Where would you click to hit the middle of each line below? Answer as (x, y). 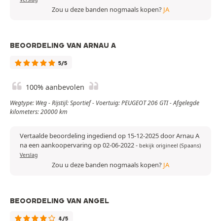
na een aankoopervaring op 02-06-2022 (78, 145)
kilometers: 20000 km (39, 112)
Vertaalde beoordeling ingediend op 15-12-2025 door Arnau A (110, 136)
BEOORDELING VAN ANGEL (59, 201)
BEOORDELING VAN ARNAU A (63, 46)
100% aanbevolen (55, 87)
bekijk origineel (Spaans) (170, 146)
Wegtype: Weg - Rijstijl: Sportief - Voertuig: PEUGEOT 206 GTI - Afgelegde (105, 103)
